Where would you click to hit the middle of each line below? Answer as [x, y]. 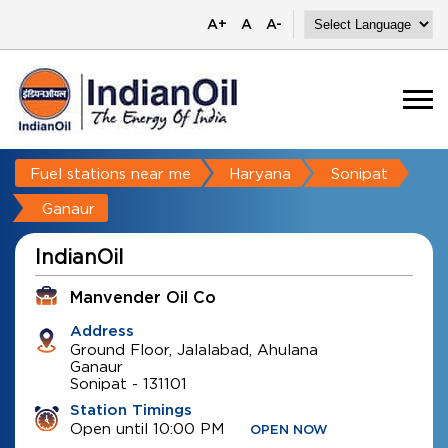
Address [102, 331]
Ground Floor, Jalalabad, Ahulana [194, 349]
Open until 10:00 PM [147, 428]
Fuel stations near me [110, 173]
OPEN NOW [289, 430]
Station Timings [131, 410]
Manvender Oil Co [143, 298]
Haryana [260, 173]
